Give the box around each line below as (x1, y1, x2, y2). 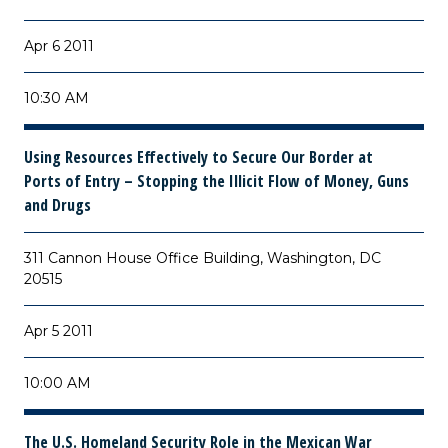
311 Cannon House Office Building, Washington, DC (24, 249, 381, 267)
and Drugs (24, 194, 91, 216)
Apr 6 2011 (24, 37, 94, 55)
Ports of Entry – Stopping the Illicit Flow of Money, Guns (24, 170, 409, 192)
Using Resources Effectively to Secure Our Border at (24, 146, 373, 168)
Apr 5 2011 (24, 322, 93, 340)
